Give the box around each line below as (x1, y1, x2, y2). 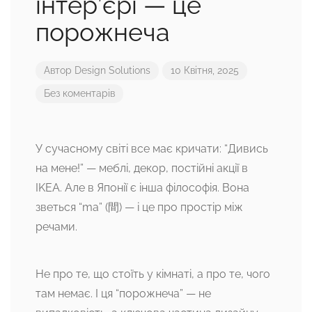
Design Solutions (75, 65, 150, 77)
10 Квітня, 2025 (171, 65, 239, 77)
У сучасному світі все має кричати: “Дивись (36, 142, 268, 156)
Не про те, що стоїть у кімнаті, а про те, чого (36, 267, 270, 281)
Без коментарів (44, 88, 115, 100)
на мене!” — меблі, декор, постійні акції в (36, 162, 248, 175)
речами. (36, 220, 77, 234)
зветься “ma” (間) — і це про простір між (36, 201, 243, 214)
